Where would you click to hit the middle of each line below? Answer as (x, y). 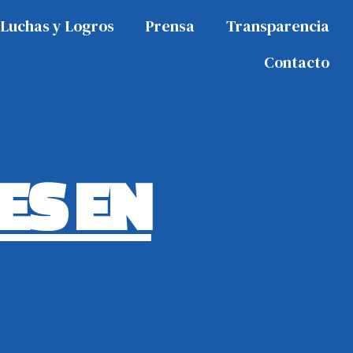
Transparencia (277, 26)
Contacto (296, 62)
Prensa (170, 26)
